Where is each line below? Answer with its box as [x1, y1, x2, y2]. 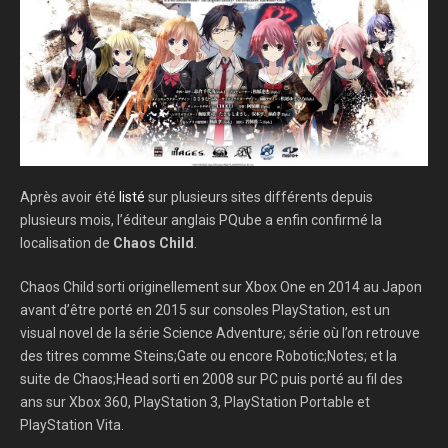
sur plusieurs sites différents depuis [145, 188, 373, 205]
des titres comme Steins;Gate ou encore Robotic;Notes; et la [20, 347, 397, 364]
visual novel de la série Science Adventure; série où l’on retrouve [20, 324, 420, 341]
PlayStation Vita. [20, 416, 124, 433]
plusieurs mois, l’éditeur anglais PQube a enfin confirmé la [20, 211, 382, 228]
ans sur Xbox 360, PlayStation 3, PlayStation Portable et [20, 393, 370, 410]
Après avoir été [20, 188, 119, 205]
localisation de [20, 234, 113, 251]
